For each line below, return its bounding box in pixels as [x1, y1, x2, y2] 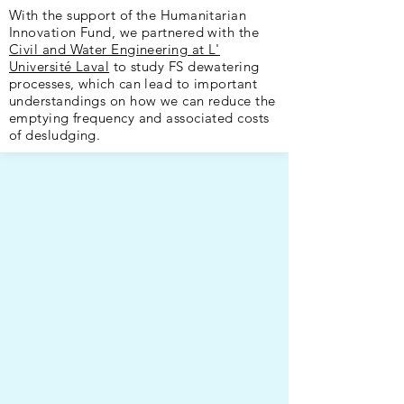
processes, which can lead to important [9, 75, 258, 92]
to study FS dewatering [109, 58, 260, 75]
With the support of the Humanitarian [9, 6, 247, 23]
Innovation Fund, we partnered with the [9, 23, 260, 41]
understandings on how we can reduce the [9, 92, 276, 109]
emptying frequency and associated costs [9, 109, 270, 126]
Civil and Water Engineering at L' [9, 41, 220, 58]
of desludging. [9, 126, 105, 143]
